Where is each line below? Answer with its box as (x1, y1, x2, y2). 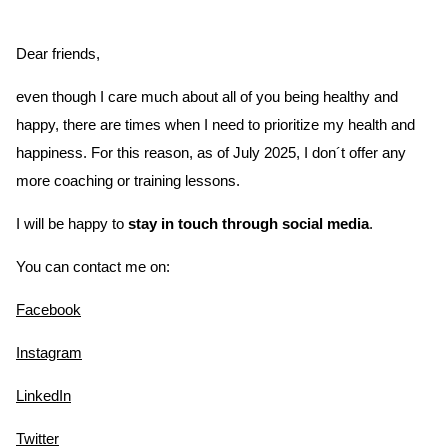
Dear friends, (16, 45, 104, 63)
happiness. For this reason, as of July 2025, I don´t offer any (16, 144, 406, 162)
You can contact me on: (16, 258, 170, 276)
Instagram (16, 344, 82, 362)
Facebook (16, 301, 81, 319)
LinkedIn (16, 387, 71, 405)
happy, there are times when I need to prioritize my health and (16, 116, 415, 134)
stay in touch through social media (128, 215, 369, 233)
